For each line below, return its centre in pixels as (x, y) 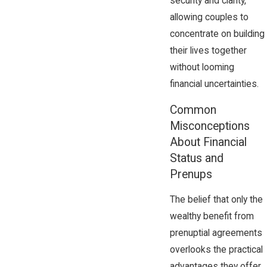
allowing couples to (209, 18)
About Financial (208, 142)
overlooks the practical (216, 250)
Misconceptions (209, 126)
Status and (196, 158)
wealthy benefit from (212, 217)
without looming (202, 68)
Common (193, 110)
